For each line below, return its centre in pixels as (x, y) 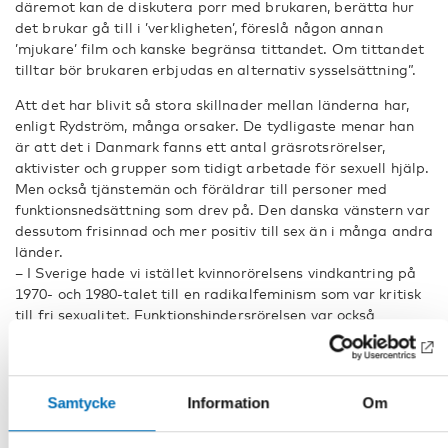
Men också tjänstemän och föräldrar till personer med (201, 188)
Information (228, 402)
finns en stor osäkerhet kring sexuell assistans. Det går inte (219, 356)
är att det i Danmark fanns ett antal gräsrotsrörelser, (200, 146)
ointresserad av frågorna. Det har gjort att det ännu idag (214, 335)
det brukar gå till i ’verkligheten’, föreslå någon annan (199, 27)
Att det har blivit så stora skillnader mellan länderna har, (212, 104)
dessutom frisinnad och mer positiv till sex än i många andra (224, 230)
